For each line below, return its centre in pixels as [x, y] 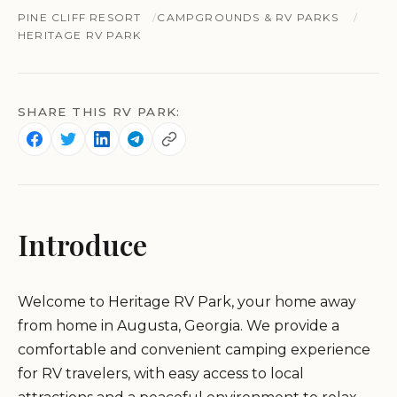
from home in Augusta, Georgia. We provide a [179, 326]
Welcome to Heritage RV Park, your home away [187, 302]
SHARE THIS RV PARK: [99, 112]
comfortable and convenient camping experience [194, 350]
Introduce [82, 245]
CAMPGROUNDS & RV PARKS [248, 18]
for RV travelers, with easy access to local [161, 374]
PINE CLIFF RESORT [80, 18]
